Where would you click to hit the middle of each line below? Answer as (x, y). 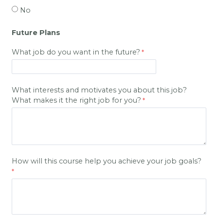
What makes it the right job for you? (76, 100)
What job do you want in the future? (76, 52)
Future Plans (36, 33)
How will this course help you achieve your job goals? (107, 161)
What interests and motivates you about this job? (99, 90)
